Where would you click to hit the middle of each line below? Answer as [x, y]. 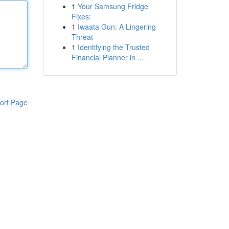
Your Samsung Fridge [113, 6]
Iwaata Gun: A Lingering [117, 27]
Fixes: [81, 16]
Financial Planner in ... [107, 57]
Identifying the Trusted [113, 47]
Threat [82, 37]
